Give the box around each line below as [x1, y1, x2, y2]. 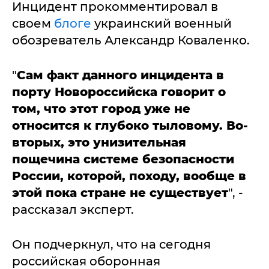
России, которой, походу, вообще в [12, 169, 246, 183]
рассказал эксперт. [12, 202, 134, 217]
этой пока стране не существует [12, 186, 228, 200]
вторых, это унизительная [12, 135, 186, 150]
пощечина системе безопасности [12, 152, 234, 166]
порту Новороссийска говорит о [12, 85, 226, 99]
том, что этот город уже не [12, 101, 190, 116]
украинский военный [91, 16, 232, 31]
